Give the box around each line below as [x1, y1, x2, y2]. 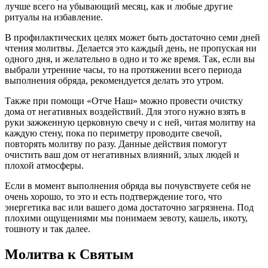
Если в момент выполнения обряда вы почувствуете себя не [5, 181, 251, 191]
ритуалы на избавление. [5, 12, 103, 23]
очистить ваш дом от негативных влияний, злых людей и [5, 150, 239, 160]
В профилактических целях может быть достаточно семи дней [5, 32, 260, 43]
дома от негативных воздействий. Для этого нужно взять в [5, 106, 246, 117]
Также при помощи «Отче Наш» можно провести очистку [5, 96, 243, 106]
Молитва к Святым [5, 246, 133, 263]
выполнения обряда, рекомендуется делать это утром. [5, 75, 224, 86]
